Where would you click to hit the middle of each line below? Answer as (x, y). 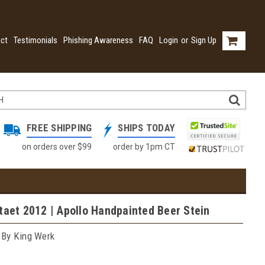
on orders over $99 (57, 146)
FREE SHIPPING (59, 127)
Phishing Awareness (98, 40)
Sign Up (204, 40)
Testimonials (35, 40)
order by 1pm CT (144, 146)
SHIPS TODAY (146, 127)
